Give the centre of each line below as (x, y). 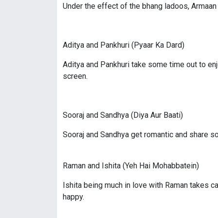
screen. (75, 76)
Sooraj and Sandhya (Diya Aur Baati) (123, 115)
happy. (73, 197)
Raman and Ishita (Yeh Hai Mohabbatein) (131, 166)
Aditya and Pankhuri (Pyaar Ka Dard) (124, 45)
